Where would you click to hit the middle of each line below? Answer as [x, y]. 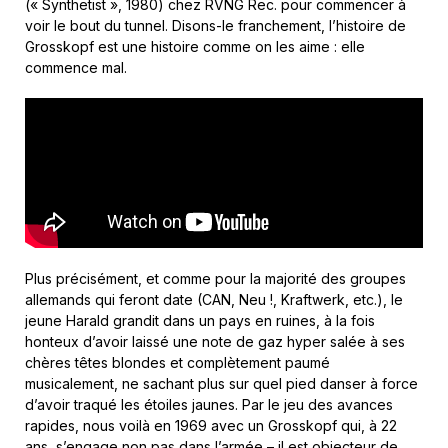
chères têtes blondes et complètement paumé [177, 363]
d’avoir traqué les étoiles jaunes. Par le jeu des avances [209, 405]
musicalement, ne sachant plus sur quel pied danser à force [221, 384]
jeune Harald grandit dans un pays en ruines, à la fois [200, 321]
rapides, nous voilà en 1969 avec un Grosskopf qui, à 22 [211, 426]
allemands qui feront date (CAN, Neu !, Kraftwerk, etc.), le [214, 300]
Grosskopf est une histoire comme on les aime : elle [195, 47]
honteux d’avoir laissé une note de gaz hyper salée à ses [215, 342]
